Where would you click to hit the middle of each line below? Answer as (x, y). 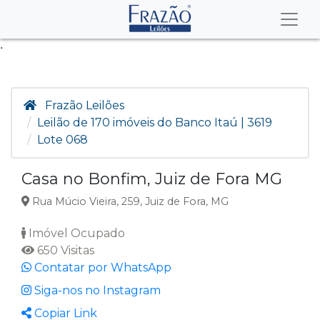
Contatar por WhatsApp (101, 267)
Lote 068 (62, 140)
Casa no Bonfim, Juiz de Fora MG (152, 179)
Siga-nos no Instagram (96, 290)
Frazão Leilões (85, 105)
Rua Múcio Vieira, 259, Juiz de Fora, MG (129, 201)
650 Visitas (64, 250)
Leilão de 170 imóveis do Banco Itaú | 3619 (155, 122)
